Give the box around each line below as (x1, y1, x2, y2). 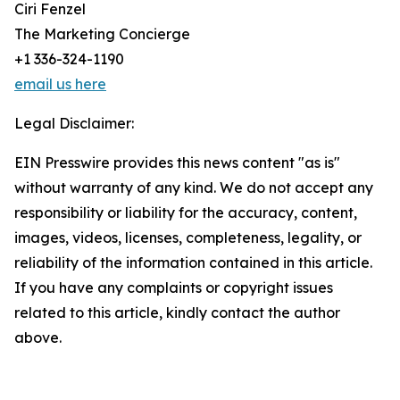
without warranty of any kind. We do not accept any (14, 179, 373, 196)
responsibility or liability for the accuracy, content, (14, 204, 357, 221)
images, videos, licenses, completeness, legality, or (14, 229, 362, 246)
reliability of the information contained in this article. (14, 254, 372, 271)
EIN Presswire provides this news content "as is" (14, 154, 340, 171)
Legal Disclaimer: (14, 114, 134, 132)
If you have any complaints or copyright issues (14, 279, 333, 296)
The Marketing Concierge (14, 25, 190, 43)
